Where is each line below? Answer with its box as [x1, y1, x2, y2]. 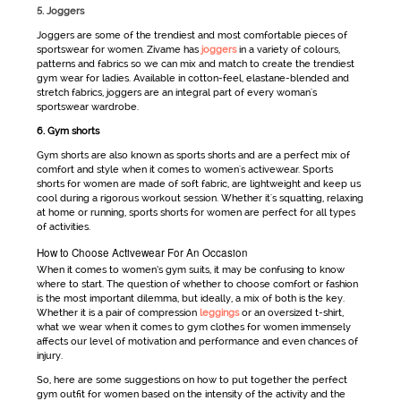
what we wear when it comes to [36, 321, 187, 334]
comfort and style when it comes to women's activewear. [36, 164, 303, 176]
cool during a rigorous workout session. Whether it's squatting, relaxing [36, 192, 363, 205]
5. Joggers [36, 4, 84, 17]
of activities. [36, 221, 93, 234]
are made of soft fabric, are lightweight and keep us [117, 178, 361, 191]
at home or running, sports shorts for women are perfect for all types [36, 207, 355, 219]
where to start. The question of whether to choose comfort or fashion [36, 278, 358, 291]
